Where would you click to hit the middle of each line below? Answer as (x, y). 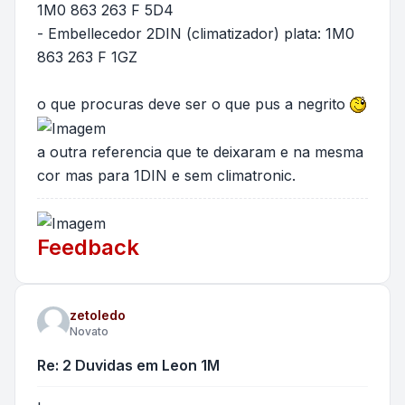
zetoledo (98, 315)
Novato (89, 331)
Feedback (88, 247)
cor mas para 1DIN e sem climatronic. (166, 176)
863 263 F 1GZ (87, 57)
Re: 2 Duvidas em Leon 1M (128, 365)
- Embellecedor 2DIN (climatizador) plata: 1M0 (196, 33)
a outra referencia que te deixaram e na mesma (200, 152)
